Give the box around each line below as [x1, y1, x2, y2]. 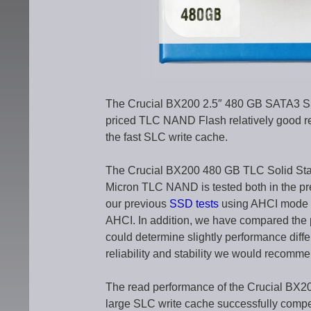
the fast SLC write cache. [106, 131, 228, 143]
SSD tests [169, 198, 219, 210]
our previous [106, 198, 169, 210]
